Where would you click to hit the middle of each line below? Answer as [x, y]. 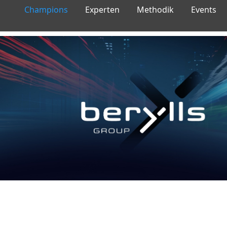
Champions [46, 10]
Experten [102, 10]
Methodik [155, 10]
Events [204, 10]
